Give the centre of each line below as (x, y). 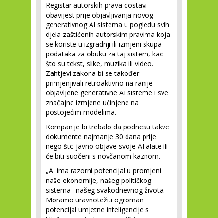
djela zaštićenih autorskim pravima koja (108, 34)
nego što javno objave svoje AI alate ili (107, 146)
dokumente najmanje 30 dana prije (101, 136)
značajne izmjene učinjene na (92, 102)
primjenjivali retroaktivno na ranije (99, 83)
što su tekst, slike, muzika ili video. (100, 64)
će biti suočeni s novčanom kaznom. (104, 156)
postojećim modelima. (81, 112)
